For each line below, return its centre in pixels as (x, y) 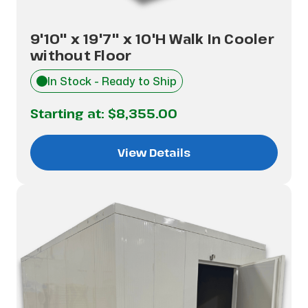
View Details (154, 153)
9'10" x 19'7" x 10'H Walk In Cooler (152, 39)
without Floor (81, 55)
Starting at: (69, 113)
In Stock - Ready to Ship (112, 81)
